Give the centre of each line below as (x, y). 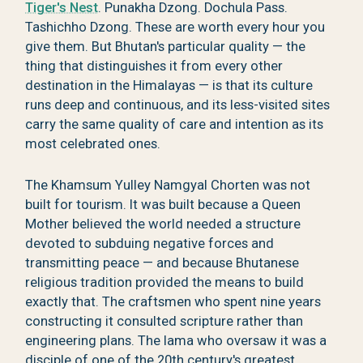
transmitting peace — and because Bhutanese (162, 263)
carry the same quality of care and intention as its (175, 125)
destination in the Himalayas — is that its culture (169, 86)
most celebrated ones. (93, 144)
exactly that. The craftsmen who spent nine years (173, 302)
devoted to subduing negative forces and (150, 244)
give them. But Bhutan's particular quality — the (166, 47)
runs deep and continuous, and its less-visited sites (178, 105)
